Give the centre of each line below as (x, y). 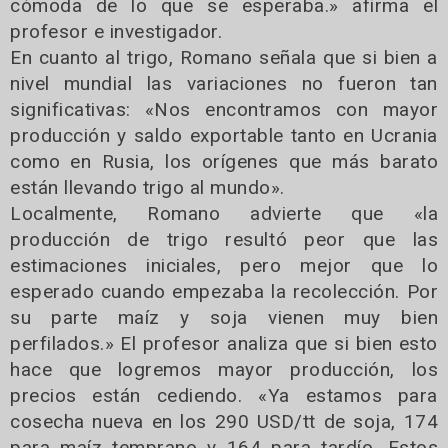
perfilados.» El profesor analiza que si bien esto (224, 343)
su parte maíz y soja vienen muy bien (224, 317)
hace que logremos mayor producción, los (224, 369)
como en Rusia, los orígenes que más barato (224, 161)
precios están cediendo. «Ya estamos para (224, 395)
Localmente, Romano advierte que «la (224, 213)
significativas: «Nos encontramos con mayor (224, 109)
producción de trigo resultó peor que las (224, 239)
